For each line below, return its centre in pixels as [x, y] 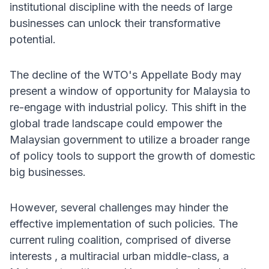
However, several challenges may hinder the [119, 208]
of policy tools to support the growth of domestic [132, 156]
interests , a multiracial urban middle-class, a [119, 256]
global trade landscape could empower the [116, 124]
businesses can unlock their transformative [115, 23]
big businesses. [48, 172]
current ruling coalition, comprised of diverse [120, 240]
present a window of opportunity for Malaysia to [130, 91]
